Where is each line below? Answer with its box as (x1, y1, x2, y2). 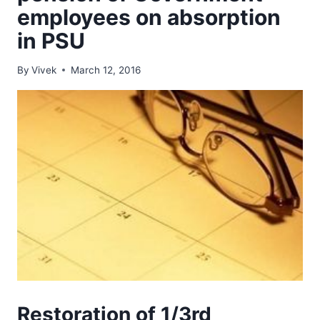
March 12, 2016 (71, 64, 141, 76)
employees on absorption (17, 4, 281, 31)
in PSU (17, 28, 85, 54)
